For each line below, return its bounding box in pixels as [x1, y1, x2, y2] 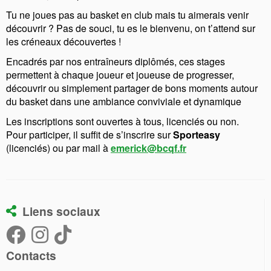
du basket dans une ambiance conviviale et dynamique [6, 94, 241, 108]
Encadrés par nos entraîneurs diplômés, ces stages [6, 54, 225, 68]
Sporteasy [173, 127, 220, 142]
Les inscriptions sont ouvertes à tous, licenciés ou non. [6, 114, 239, 128]
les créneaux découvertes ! [6, 34, 121, 48]
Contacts [6, 246, 56, 264]
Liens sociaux [22, 202, 100, 220]
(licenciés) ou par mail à [6, 140, 108, 155]
